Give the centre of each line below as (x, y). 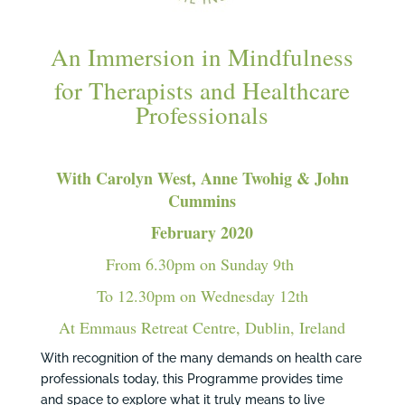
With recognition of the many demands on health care (201, 358)
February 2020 (202, 232)
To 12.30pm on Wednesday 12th (202, 296)
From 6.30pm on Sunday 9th (202, 264)
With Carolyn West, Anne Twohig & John (202, 178)
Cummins (202, 201)
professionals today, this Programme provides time (191, 379)
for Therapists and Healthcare (202, 90)
